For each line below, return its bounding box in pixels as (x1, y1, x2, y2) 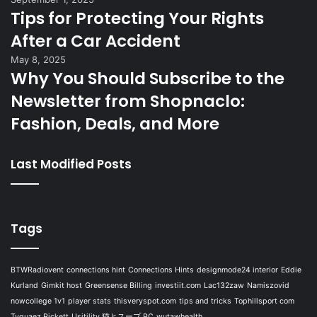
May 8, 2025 (11, 54, 66, 65)
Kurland (11, 281, 38, 290)
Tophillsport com (234, 296, 294, 306)
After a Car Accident (11, 30, 180, 52)
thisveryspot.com (114, 296, 176, 306)
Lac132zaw (204, 281, 244, 290)
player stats (68, 296, 111, 306)
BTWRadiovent (11, 265, 64, 275)
